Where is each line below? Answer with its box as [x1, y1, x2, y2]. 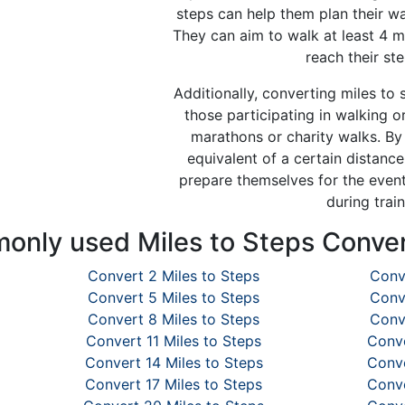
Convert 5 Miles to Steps [88, 288, 259, 306]
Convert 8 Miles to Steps [88, 310, 259, 328]
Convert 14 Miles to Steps [84, 353, 263, 372]
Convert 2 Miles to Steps [88, 267, 259, 285]
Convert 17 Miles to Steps [85, 375, 262, 393]
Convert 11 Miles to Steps [86, 332, 261, 350]
